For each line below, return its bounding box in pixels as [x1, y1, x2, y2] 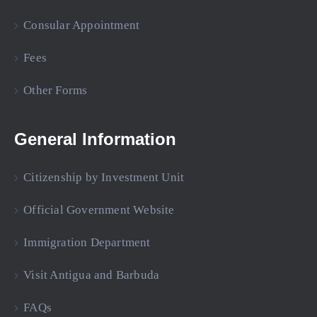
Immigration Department [23, 235, 151, 249]
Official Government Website [23, 202, 175, 217]
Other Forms [23, 83, 88, 97]
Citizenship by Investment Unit [23, 170, 185, 184]
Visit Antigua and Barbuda [23, 267, 160, 282]
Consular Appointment [23, 18, 140, 32]
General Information [14, 129, 176, 149]
